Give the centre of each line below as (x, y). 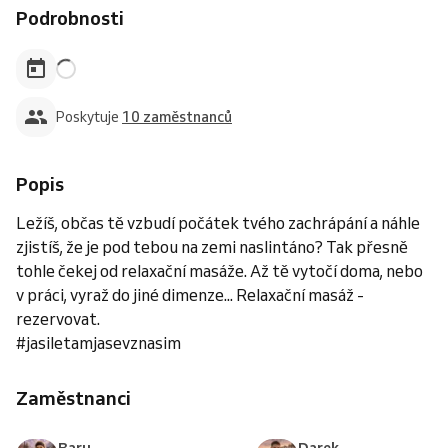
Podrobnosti (70, 18)
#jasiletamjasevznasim (98, 343)
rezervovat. (58, 319)
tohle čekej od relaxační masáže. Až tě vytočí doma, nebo (219, 271)
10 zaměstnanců (177, 116)
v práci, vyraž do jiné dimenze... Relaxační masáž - (190, 295)
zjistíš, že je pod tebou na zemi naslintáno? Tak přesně (212, 247)
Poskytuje (89, 116)
